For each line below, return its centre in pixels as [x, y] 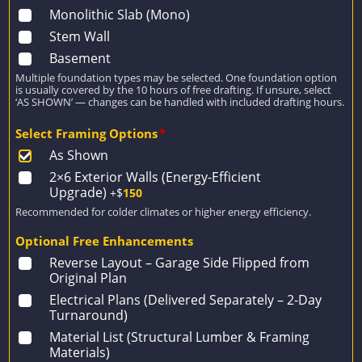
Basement [80, 58]
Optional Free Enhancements [105, 241]
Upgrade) [78, 192]
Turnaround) [89, 315]
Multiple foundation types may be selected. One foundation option [177, 77]
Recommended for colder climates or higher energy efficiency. [164, 211]
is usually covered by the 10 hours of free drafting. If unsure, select [174, 89]
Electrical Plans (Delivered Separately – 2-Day [186, 299]
